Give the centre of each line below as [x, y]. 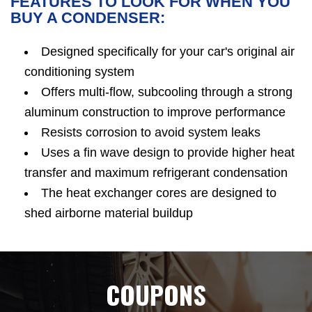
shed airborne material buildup [109, 213]
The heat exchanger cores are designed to [159, 193]
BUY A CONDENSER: [88, 17]
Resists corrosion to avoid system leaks [151, 132]
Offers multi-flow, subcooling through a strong [167, 92]
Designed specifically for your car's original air [168, 51]
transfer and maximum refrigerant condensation [156, 172]
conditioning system [79, 71]
